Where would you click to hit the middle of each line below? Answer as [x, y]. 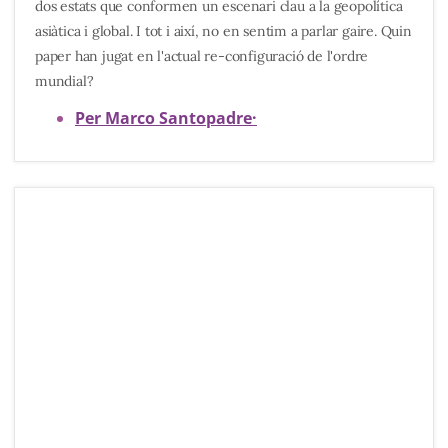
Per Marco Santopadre [163, 117]
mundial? [64, 80]
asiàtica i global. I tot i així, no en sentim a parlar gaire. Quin [223, 30]
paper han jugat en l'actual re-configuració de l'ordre [202, 55]
